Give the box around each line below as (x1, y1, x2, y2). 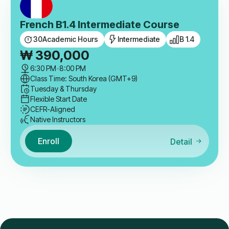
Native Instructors (30, 115, 85, 124)
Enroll (38, 135, 59, 146)
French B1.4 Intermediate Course (20, 18, 179, 31)
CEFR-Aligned (30, 105, 75, 114)
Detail (170, 136, 192, 147)
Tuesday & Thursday (30, 84, 97, 94)
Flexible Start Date (30, 95, 87, 104)
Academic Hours (42, 35, 98, 44)
